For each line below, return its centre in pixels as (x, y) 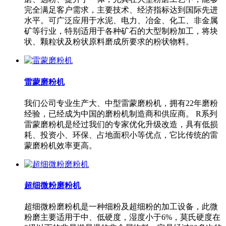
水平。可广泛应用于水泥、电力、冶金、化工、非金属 (121, 21)
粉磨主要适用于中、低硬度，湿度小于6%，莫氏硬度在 (122, 217)
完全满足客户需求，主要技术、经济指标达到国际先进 (121, 10)
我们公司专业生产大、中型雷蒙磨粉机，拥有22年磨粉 (121, 103)
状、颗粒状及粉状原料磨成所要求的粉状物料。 (109, 42)
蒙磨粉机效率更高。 (61, 145)
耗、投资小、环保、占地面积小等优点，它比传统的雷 (121, 135)
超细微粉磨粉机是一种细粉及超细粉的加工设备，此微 (121, 207)
